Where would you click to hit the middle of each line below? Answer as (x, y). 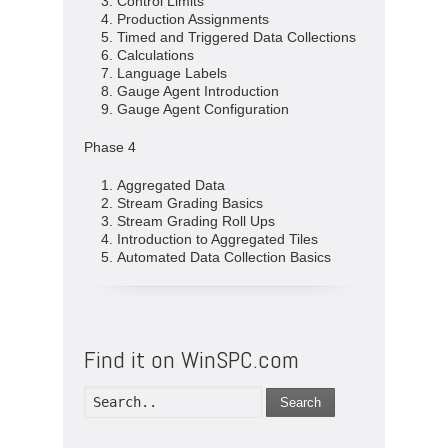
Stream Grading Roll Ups (195, 221)
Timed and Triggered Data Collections (236, 37)
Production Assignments (192, 19)
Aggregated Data (170, 185)
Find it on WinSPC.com (191, 359)
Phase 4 (110, 147)
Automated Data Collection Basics (223, 257)
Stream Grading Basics (189, 203)
